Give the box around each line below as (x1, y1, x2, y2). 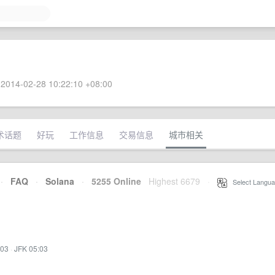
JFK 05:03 (14, 243, 48, 254)
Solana (45, 175, 74, 187)
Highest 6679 (149, 175, 200, 187)
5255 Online (84, 175, 141, 187)
